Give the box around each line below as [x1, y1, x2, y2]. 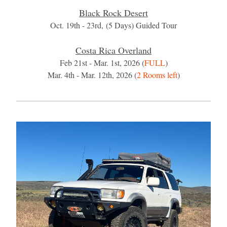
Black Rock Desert [79, 7, 148, 19]
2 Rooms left [136, 69, 177, 80]
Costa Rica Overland [75, 44, 152, 56]
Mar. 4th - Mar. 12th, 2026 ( [47, 69, 137, 80]
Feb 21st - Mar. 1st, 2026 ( [59, 57, 144, 68]
